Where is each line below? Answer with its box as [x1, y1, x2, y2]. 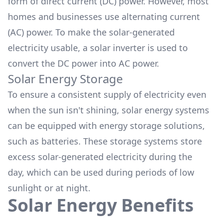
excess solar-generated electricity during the [8, 151, 192, 163]
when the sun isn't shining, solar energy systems [8, 104, 209, 116]
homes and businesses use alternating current [8, 11, 200, 22]
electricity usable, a [8, 42, 88, 54]
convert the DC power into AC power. [8, 57, 159, 69]
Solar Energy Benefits [8, 193, 194, 217]
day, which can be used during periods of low [8, 166, 194, 178]
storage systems [110, 135, 178, 147]
